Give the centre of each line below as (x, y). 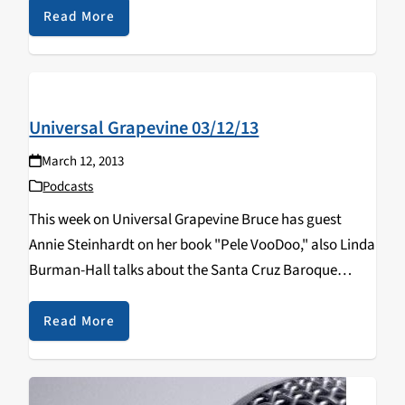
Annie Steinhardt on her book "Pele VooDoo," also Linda (202, 245)
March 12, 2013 (82, 161)
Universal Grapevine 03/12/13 (144, 127)
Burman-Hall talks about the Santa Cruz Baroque (184, 270)
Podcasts (68, 186)
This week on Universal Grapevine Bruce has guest (186, 219)
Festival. (56, 295)
